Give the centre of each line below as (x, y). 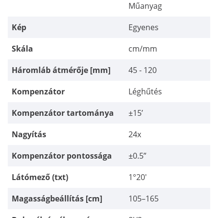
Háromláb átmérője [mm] (61, 70)
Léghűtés (145, 91)
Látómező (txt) (40, 177)
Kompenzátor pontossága (62, 156)
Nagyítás (29, 134)
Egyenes (144, 27)
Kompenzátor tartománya (63, 113)
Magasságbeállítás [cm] (57, 199)
